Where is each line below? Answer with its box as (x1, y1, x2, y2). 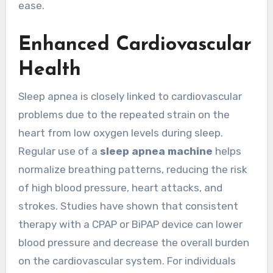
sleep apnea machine (99, 144, 213, 157)
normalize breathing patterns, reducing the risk (18, 163, 247, 175)
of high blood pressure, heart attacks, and (18, 181, 222, 194)
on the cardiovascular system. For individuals (18, 254, 236, 267)
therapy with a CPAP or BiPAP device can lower (18, 218, 243, 230)
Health (18, 60, 81, 80)
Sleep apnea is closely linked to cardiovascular (18, 90, 242, 102)
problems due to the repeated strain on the (18, 108, 230, 121)
